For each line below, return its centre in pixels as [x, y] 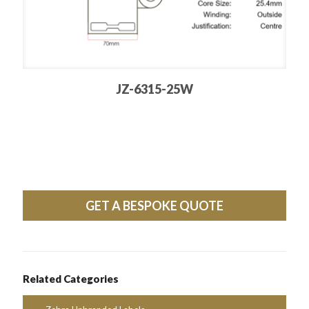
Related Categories [71, 278]
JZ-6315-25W [154, 89]
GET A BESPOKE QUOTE [154, 205]
